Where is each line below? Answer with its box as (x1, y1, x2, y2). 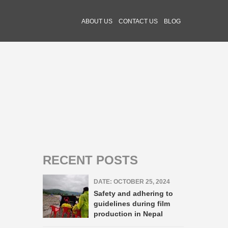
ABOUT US (81, 18, 112, 25)
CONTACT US (119, 18, 158, 25)
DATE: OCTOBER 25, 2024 (93, 178, 170, 185)
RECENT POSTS (42, 153, 138, 167)
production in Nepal (93, 210, 165, 218)
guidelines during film (93, 199, 170, 208)
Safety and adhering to (93, 189, 173, 197)
